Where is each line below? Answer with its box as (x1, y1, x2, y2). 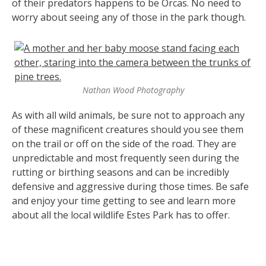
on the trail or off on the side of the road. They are (12, 137, 236, 150)
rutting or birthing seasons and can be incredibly (12, 165, 229, 179)
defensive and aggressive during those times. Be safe (12, 179, 249, 193)
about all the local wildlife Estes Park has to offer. (12, 208, 230, 221)
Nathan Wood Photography (82, 84, 184, 96)
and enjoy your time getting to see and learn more (12, 194, 236, 207)
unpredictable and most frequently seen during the (12, 151, 239, 164)
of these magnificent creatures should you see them (12, 122, 243, 136)
